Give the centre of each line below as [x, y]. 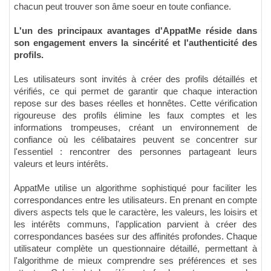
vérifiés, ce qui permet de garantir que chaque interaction [135, 91]
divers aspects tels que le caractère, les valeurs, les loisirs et [135, 212]
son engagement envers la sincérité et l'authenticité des [135, 43]
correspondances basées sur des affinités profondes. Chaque [135, 236]
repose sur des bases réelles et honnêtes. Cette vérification [135, 103]
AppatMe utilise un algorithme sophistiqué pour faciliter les [135, 188]
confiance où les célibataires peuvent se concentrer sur [135, 139]
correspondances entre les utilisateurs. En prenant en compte [135, 200]
